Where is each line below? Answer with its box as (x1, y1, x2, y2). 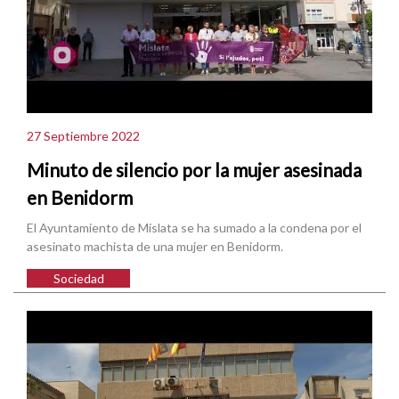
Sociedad (53, 270, 104, 286)
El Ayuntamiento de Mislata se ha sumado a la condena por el (27, 219, 362, 235)
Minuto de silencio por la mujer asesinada (27, 159, 362, 182)
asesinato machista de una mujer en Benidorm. (27, 238, 283, 254)
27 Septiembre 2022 (27, 128, 140, 144)
